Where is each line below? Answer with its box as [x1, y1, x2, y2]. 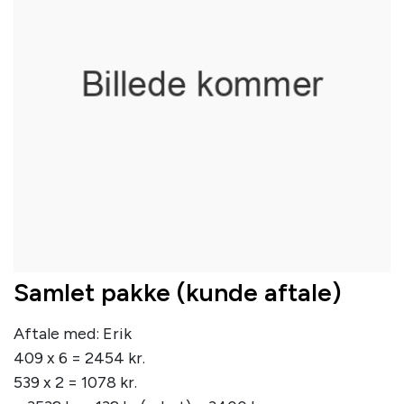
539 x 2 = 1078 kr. [14, 372, 137, 392]
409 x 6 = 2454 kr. [14, 348, 145, 368]
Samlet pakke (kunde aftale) [14, 277, 342, 308]
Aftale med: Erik [14, 324, 132, 344]
